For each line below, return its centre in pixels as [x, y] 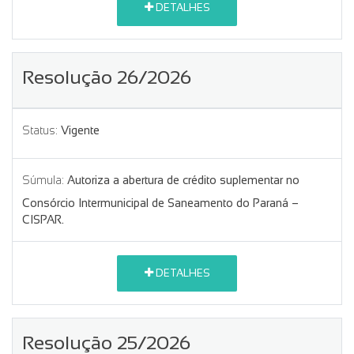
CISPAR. [43, 219]
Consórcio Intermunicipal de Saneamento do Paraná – [160, 203]
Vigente [80, 130]
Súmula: [43, 180]
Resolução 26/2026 [107, 77]
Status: [40, 130]
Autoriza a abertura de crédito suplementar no [183, 180]
